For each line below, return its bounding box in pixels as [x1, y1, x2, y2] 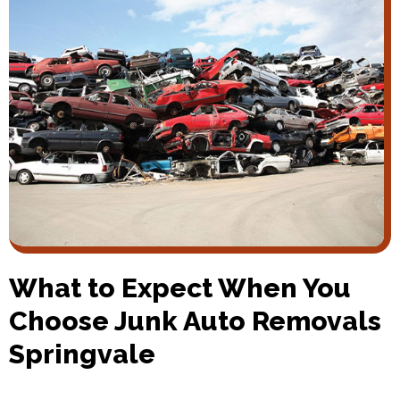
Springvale [9, 338, 155, 371]
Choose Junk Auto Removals [9, 305, 381, 337]
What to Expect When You [9, 272, 351, 304]
